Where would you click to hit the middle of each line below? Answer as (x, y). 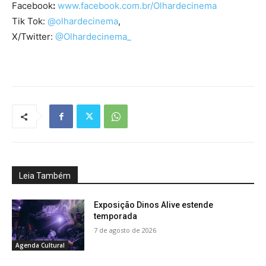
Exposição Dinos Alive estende (154, 205)
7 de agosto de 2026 (125, 230)
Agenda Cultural (40, 245)
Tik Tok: (28, 21)
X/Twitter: (32, 37)
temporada (116, 216)
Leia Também (45, 176)
